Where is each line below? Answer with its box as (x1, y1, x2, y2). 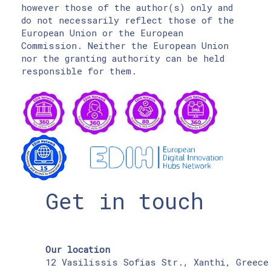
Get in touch (45, 186, 204, 215)
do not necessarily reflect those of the (21, 13, 234, 26)
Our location (45, 243, 110, 255)
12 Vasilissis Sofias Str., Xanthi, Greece (45, 255, 269, 268)
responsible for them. (21, 64, 137, 77)
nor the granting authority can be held (21, 51, 224, 64)
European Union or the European (21, 26, 183, 39)
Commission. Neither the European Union (21, 39, 229, 51)
